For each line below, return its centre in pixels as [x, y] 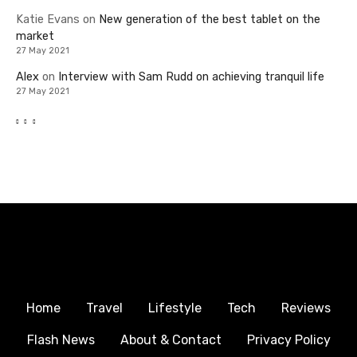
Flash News [61, 340]
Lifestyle [175, 308]
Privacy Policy [288, 340]
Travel [104, 308]
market [35, 37]
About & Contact [171, 340]
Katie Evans [48, 20]
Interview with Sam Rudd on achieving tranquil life [191, 77]
